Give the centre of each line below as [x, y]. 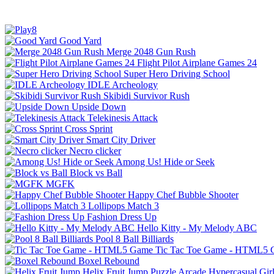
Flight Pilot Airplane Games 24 [197, 62]
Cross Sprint [89, 128]
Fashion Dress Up [122, 217]
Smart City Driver [121, 139]
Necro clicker [95, 150]
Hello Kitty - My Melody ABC [197, 228]
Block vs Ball [96, 172]
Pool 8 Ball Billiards [135, 239]
